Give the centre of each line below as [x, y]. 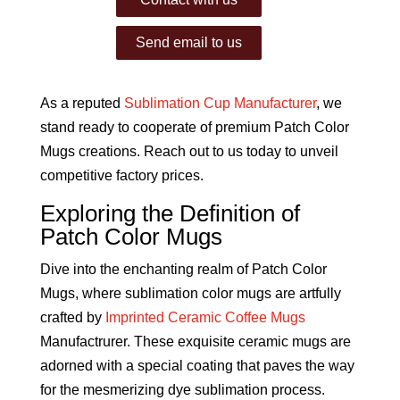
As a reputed [82, 103]
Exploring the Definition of [170, 213]
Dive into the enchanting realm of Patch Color [183, 269]
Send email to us [188, 42]
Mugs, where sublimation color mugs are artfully [190, 293]
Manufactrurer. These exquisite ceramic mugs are [195, 341]
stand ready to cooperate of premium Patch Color [194, 127]
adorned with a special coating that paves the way [197, 365]
